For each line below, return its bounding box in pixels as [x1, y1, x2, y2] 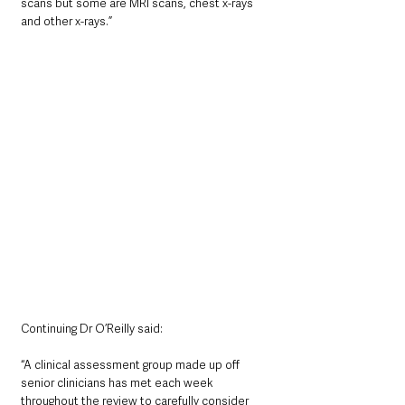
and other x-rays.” [21, 14, 123, 30]
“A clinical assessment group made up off [21, 357, 242, 373]
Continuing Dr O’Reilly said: [21, 321, 163, 337]
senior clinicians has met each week [21, 375, 216, 391]
